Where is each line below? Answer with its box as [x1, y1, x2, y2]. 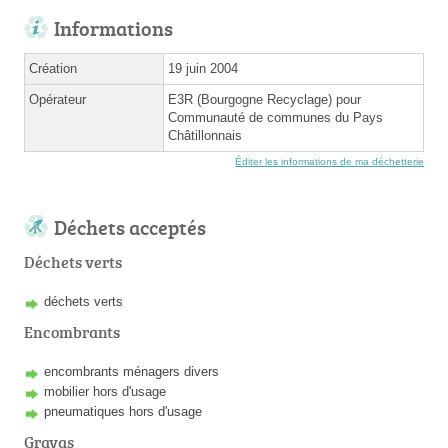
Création [29, 60, 77, 76]
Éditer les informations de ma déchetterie [235, 155, 424, 167]
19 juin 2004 [168, 60, 238, 76]
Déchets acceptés [54, 212, 206, 241]
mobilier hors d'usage [44, 383, 166, 399]
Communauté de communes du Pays [168, 109, 383, 125]
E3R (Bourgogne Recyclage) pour [168, 91, 361, 107]
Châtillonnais [168, 127, 242, 143]
